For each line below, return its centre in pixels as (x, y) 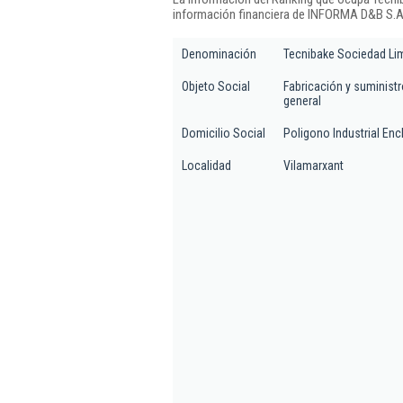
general (302, 101)
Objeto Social (216, 86)
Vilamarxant (313, 166)
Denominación (219, 54)
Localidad (206, 166)
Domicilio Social (224, 133)
